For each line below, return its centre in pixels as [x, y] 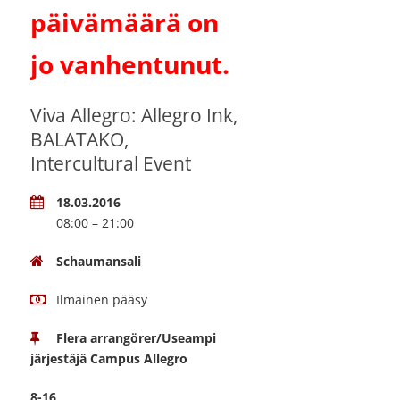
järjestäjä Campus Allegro [109, 359]
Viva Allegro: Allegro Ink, [134, 116]
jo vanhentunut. [130, 65]
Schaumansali [99, 262]
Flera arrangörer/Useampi [136, 338]
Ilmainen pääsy [102, 300]
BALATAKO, [79, 140]
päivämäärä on [125, 23]
